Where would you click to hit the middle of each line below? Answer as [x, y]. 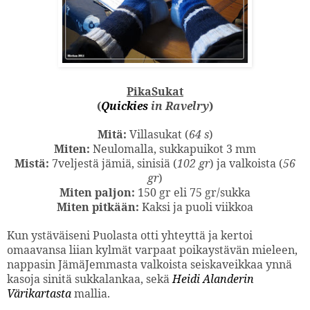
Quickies [125, 106]
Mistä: [32, 163]
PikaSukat [155, 91]
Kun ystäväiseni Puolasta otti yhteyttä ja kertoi [130, 235]
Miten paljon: [97, 192]
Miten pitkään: [98, 207]
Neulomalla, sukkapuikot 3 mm [173, 148]
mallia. [91, 293]
